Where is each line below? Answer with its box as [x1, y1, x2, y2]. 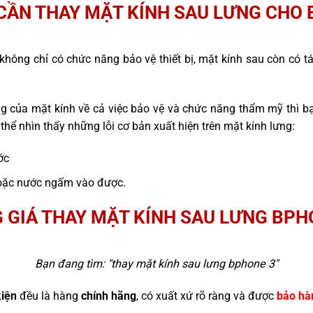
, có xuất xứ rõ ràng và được [136, 289, 277, 303]
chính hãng [80, 289, 136, 303]
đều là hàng [16, 289, 81, 303]
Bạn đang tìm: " [35, 256, 111, 270]
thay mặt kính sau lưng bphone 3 [111, 256, 275, 270]
